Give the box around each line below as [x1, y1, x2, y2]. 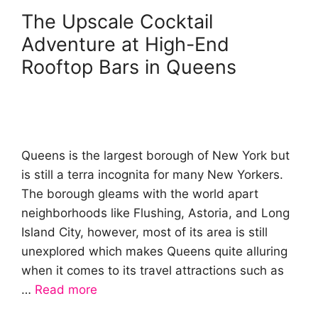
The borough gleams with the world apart [21, 187, 258, 201]
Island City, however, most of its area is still [21, 225, 268, 239]
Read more [35, 283, 97, 297]
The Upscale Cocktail [21, 10, 213, 33]
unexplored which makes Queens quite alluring [21, 244, 287, 258]
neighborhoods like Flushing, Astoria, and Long [21, 206, 290, 220]
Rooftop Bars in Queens [21, 55, 236, 79]
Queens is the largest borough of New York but [21, 148, 290, 163]
